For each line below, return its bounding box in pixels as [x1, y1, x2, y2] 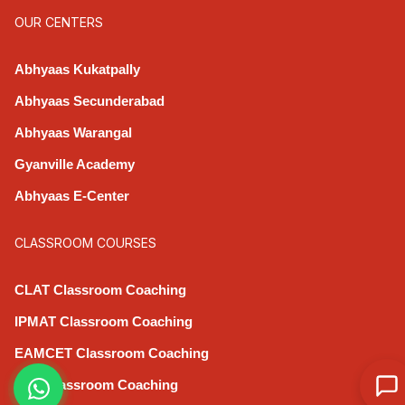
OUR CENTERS [14, 14, 103, 30]
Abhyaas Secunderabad [14, 92, 165, 108]
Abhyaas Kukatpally [14, 61, 140, 77]
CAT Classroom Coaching [14, 376, 178, 392]
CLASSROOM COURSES [14, 234, 156, 250]
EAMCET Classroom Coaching [14, 344, 209, 361]
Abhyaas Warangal [14, 124, 132, 140]
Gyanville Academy [14, 155, 135, 172]
